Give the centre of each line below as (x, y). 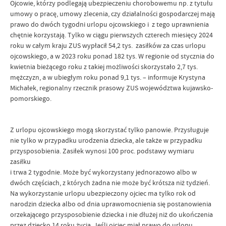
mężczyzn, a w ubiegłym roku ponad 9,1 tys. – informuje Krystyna (108, 77)
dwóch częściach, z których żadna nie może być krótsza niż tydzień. (110, 183)
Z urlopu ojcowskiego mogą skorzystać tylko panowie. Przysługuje (109, 130)
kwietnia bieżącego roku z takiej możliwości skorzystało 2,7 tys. (104, 67)
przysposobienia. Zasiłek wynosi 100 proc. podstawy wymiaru (102, 151)
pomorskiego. (31, 98)
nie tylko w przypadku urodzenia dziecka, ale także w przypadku (106, 140)
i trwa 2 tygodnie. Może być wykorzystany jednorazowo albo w (103, 172)
